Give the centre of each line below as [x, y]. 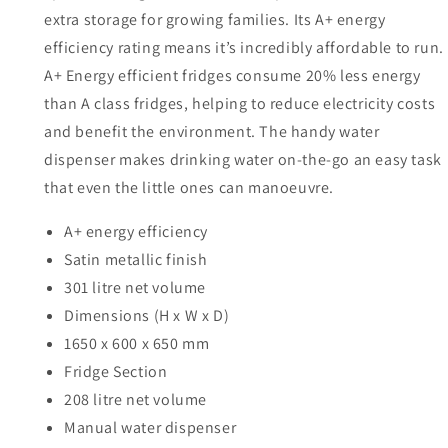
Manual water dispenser [150, 428]
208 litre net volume [135, 400]
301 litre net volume [135, 288]
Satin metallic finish [136, 260]
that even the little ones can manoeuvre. [189, 188]
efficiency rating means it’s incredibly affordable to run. [244, 48]
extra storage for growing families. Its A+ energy [215, 20]
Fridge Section [116, 372]
